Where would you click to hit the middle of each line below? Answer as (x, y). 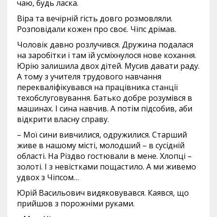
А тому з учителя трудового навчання (89, 77)
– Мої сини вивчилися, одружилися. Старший (102, 135)
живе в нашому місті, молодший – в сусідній (101, 145)
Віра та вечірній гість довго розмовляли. (95, 18)
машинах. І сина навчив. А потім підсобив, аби (105, 108)
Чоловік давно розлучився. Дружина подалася (105, 45)
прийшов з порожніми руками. (76, 203)
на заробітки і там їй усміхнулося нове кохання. (107, 55)
